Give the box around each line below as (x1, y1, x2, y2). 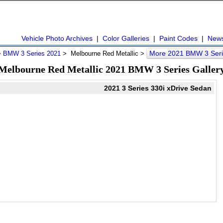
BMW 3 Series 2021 (3, 50, 61, 57)
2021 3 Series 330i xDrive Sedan (104, 84, 212, 92)
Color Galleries (103, 34, 149, 42)
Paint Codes (159, 34, 198, 42)
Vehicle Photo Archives (21, 34, 93, 42)
